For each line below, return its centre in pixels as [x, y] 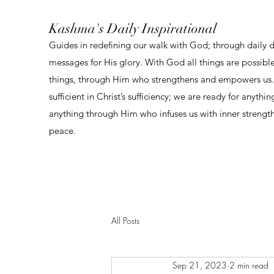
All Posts [125, 220]
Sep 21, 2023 [200, 265]
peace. [62, 131]
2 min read [249, 265]
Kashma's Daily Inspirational [133, 28]
